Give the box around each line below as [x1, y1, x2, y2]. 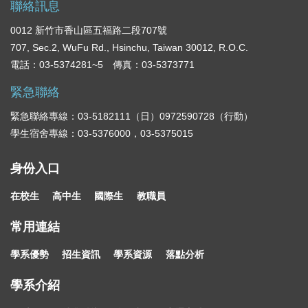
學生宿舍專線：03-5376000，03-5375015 [10, 127, 193, 139]
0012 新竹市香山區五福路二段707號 [10, 24, 167, 36]
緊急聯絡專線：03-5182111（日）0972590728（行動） [10, 110, 253, 122]
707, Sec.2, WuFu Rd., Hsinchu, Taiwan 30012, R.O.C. [10, 41, 248, 53]
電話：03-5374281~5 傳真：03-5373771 [10, 58, 195, 70]
